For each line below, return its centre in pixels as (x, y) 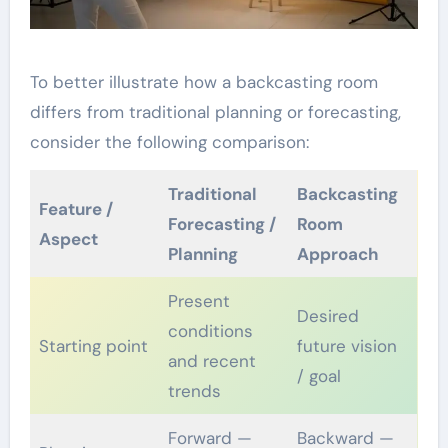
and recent (212, 361)
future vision (347, 346)
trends (195, 391)
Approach (338, 254)
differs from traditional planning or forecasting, (215, 112)
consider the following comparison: (169, 142)
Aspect (69, 239)
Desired (328, 316)
